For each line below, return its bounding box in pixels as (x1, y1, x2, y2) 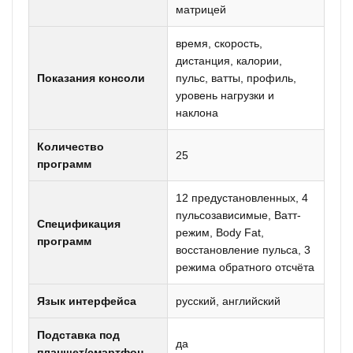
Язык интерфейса (37, 295, 136, 307)
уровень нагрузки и (176, 89, 274, 102)
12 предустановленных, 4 (176, 191, 308, 204)
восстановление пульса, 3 (176, 243, 310, 256)
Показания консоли (37, 72, 145, 84)
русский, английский (176, 295, 281, 307)
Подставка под (37, 329, 120, 341)
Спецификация (37, 217, 121, 230)
